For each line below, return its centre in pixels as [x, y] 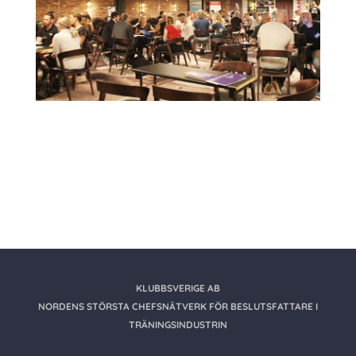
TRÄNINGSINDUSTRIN [178, 325]
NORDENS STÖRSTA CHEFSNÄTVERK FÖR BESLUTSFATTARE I [178, 307]
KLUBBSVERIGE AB [178, 288]
